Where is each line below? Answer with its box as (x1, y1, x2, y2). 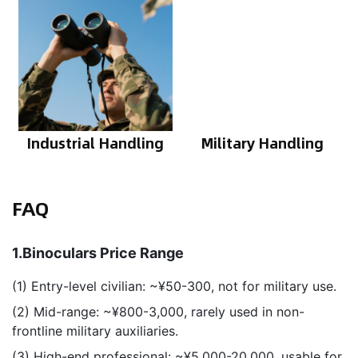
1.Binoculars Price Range (12, 245, 187, 262)
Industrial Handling (27, 132, 164, 155)
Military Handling (201, 132, 324, 155)
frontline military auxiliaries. (12, 323, 178, 340)
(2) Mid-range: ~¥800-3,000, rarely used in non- (12, 304, 304, 320)
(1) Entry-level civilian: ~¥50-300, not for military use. (12, 278, 336, 295)
